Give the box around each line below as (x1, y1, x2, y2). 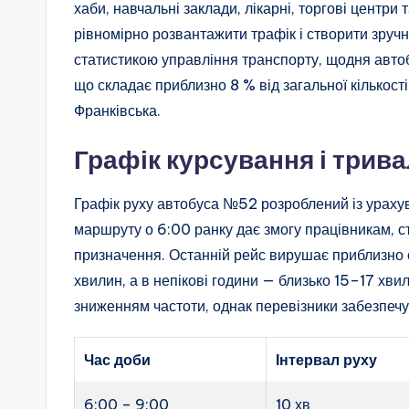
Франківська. (74, 100, 161, 120)
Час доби (84, 350, 152, 369)
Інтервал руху (276, 350, 378, 369)
